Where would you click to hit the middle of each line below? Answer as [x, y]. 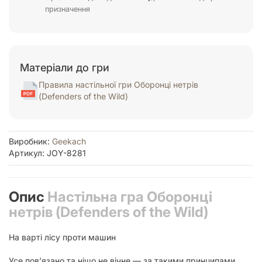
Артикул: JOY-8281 [47, 153]
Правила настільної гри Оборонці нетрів [118, 84]
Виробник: [30, 141]
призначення [67, 9]
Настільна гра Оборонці [130, 196]
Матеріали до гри [65, 67]
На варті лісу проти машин [62, 237]
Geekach [69, 141]
